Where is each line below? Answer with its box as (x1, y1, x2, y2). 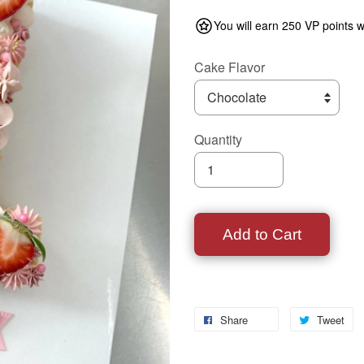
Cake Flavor (194, 58, 265, 76)
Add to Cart (223, 226, 301, 243)
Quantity (194, 130, 242, 149)
